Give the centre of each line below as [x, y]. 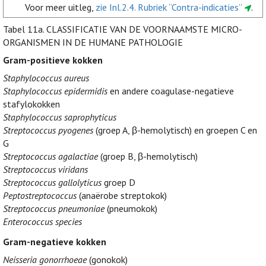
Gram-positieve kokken [53, 60]
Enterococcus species [42, 222]
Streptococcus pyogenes [48, 130]
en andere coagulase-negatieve [171, 91]
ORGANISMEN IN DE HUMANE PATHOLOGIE [93, 42]
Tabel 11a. [23, 29]
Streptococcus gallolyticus [52, 183]
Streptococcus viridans [45, 170]
